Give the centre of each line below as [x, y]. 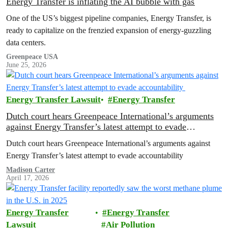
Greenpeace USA [32, 56]
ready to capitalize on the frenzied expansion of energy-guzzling [109, 30]
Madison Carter [31, 169]
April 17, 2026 [27, 178]
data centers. [26, 42]
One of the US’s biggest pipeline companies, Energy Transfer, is [109, 18]
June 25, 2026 [26, 65]
